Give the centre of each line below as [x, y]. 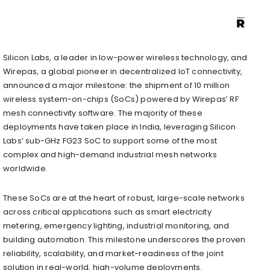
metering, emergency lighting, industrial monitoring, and [116, 225]
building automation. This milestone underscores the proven [124, 239]
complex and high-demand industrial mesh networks [110, 154]
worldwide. [25, 168]
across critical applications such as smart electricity [107, 212]
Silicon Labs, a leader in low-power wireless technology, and [125, 57]
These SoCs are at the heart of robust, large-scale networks [124, 198]
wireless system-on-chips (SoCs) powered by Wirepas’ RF [121, 99]
